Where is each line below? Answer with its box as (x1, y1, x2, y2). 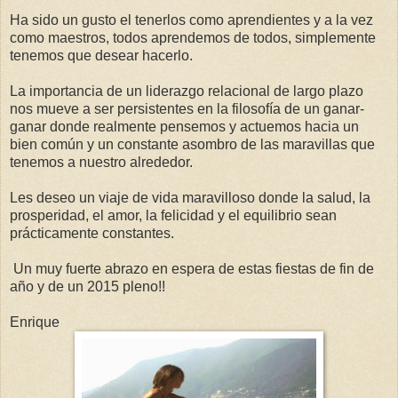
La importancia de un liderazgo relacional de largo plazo (10, 84, 363, 99)
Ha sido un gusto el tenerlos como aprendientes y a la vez (10, 12, 373, 28)
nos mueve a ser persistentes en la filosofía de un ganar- (10, 101, 364, 117)
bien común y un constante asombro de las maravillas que (10, 137, 375, 153)
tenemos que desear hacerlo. (10, 48, 193, 64)
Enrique (10, 314, 60, 330)
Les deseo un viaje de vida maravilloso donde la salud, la (10, 190, 370, 206)
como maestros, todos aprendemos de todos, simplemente (10, 30, 376, 46)
